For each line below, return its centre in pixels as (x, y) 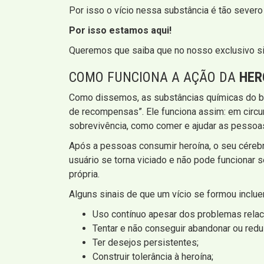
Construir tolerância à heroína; (153, 256)
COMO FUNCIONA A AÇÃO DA (154, 77)
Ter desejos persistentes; (146, 242)
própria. (84, 174)
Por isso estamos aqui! (120, 30)
